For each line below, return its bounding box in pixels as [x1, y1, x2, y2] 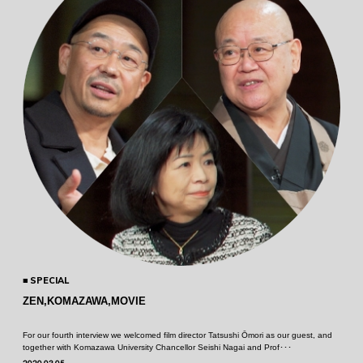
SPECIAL [30, 274, 69, 286]
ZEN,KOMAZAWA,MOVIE [23, 294, 146, 307]
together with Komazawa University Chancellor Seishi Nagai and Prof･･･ [23, 342, 292, 352]
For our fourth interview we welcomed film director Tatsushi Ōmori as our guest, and [23, 330, 332, 340]
